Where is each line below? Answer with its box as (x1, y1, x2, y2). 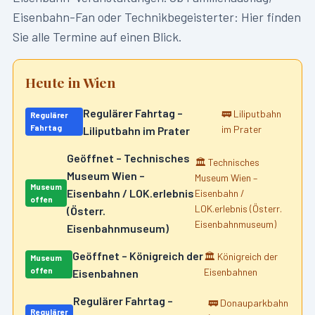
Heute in (25, 73, 84, 92)
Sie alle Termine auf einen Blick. (12, 29, 181, 44)
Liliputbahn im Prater (82, 124, 190, 138)
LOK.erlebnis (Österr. (194, 202, 282, 214)
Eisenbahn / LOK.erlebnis (67, 186, 195, 200)
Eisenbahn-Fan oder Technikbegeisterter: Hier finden (12, 9, 301, 25)
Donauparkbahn (219, 296, 288, 309)
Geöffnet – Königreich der (72, 249, 203, 263)
